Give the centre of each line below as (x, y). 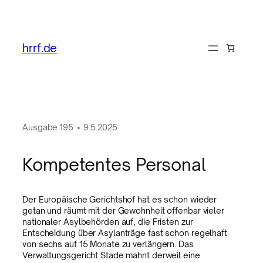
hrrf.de (40, 48)
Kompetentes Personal (114, 165)
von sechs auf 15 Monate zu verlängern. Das (108, 244)
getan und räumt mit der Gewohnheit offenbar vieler (123, 210)
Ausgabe (41, 127)
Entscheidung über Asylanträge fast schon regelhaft (125, 233)
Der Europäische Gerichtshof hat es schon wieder (120, 199)
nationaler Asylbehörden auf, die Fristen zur (108, 222)
